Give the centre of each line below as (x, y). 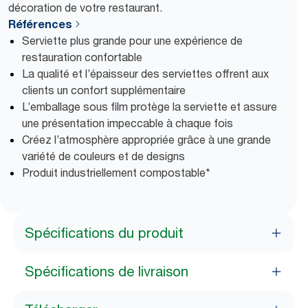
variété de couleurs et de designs (103, 156)
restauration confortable (82, 57)
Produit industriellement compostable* (116, 173)
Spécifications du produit (104, 233)
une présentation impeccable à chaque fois (128, 123)
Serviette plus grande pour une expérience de (132, 41)
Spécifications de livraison (107, 272)
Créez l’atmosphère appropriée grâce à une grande (146, 140)
